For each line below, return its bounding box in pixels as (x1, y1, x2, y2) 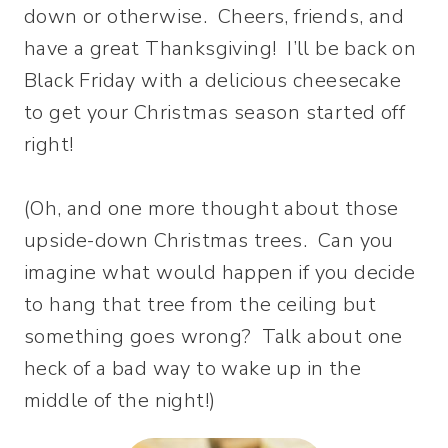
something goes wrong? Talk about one (24, 322, 403, 350)
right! (24, 130, 74, 158)
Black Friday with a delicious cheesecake (24, 66, 401, 94)
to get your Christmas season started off (24, 98, 405, 126)
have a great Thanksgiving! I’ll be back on (24, 34, 417, 62)
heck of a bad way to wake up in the (24, 354, 361, 382)
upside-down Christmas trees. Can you (24, 226, 394, 254)
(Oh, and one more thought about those (24, 194, 399, 222)
